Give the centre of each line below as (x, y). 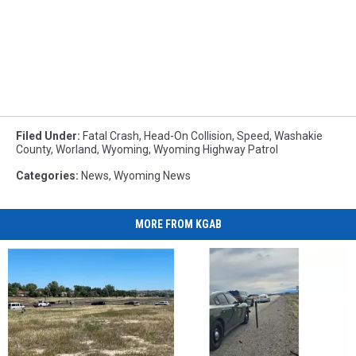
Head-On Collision (188, 135)
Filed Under (46, 135)
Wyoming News (152, 175)
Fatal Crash (111, 135)
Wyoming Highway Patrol (216, 149)
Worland (76, 149)
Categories (46, 175)
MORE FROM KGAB (178, 224)
